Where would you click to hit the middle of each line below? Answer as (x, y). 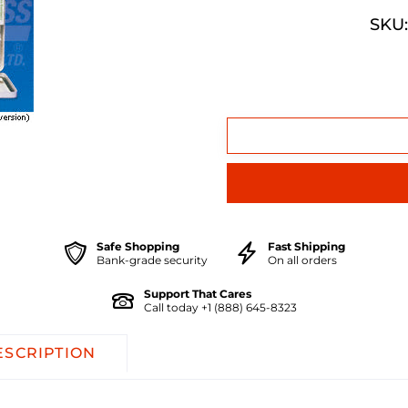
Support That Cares (198, 293)
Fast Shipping (306, 246)
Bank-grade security (152, 260)
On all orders (302, 260)
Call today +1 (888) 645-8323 (220, 307)
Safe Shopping (138, 246)
